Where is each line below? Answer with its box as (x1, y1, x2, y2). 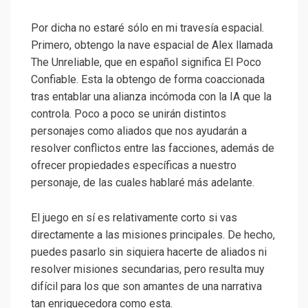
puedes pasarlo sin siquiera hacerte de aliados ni (31, 245, 267, 258)
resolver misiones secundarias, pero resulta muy (31, 262, 265, 276)
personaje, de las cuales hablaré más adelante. (31, 175, 254, 189)
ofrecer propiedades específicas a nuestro (31, 158, 236, 172)
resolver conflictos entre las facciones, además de (31, 141, 274, 155)
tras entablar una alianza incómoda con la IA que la (31, 89, 272, 103)
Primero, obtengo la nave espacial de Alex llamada (31, 38, 273, 52)
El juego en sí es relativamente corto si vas (31, 210, 237, 224)
